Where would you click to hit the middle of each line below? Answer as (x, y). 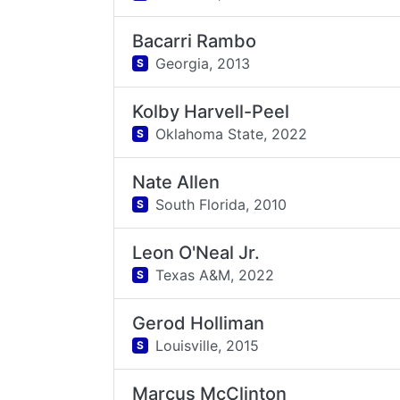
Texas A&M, (194, 275)
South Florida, (202, 204)
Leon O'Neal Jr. (196, 253)
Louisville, (188, 345)
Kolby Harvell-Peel (211, 112)
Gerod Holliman (199, 323)
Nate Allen (176, 182)
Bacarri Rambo (195, 41)
